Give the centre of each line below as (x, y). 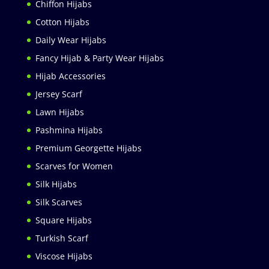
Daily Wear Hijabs (71, 40)
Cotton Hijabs (62, 22)
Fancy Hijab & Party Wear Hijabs (99, 58)
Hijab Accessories (70, 76)
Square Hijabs (63, 220)
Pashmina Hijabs (69, 130)
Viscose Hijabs (64, 256)
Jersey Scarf (59, 94)
